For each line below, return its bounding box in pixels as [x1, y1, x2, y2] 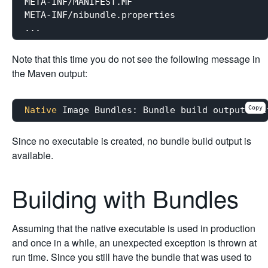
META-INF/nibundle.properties [25, 10, 175, 21]
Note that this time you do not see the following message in [12, 51, 260, 66]
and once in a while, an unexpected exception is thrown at [12, 235, 257, 249]
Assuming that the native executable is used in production [12, 221, 255, 235]
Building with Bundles [12, 180, 245, 215]
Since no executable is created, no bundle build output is [12, 133, 251, 148]
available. [12, 148, 53, 162]
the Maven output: [12, 66, 87, 80]
